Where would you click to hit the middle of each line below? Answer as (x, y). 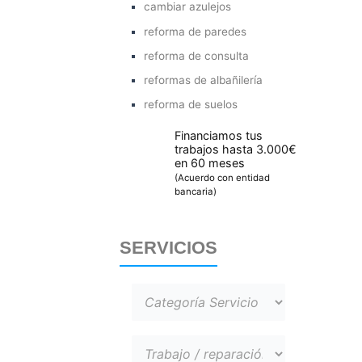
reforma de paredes (196, 31)
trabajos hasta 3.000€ (236, 149)
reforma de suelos (191, 105)
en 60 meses (210, 163)
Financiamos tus (219, 136)
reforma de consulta (197, 55)
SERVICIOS (168, 248)
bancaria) (196, 192)
